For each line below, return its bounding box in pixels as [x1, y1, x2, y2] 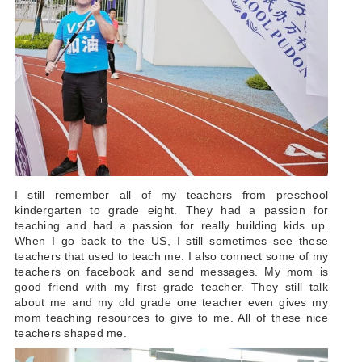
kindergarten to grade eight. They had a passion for [15, 203, 328, 217]
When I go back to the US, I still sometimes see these [15, 234, 328, 247]
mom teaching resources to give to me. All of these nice [15, 310, 328, 324]
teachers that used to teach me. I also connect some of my [15, 249, 328, 263]
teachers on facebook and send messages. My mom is [15, 264, 328, 278]
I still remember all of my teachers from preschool [15, 187, 328, 201]
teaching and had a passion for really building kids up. [15, 218, 328, 232]
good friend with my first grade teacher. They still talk [15, 280, 328, 293]
